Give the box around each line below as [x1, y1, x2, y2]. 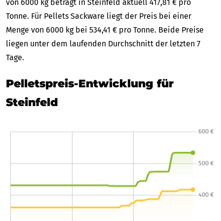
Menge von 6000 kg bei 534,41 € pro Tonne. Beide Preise [6, 25, 204, 35]
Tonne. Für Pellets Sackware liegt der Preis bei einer [6, 11, 191, 21]
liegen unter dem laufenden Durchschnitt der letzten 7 [6, 38, 200, 48]
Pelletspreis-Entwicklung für [6, 76, 174, 90]
